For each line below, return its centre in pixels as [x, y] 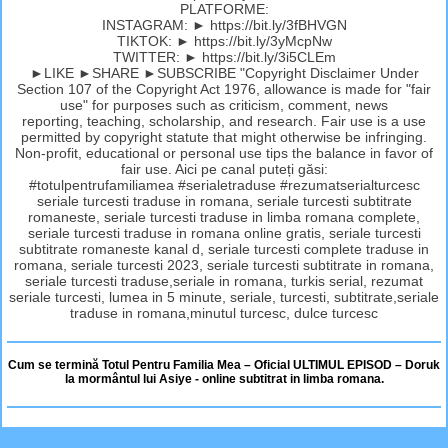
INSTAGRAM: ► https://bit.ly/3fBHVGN [224, 24]
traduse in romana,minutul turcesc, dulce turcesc [224, 312]
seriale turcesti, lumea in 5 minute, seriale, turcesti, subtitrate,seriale [224, 296]
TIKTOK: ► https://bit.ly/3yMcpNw [224, 40]
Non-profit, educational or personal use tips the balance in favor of [224, 152]
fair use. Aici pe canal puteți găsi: [224, 168]
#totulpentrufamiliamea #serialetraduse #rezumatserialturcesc [224, 184]
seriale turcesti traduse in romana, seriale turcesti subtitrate [224, 200]
